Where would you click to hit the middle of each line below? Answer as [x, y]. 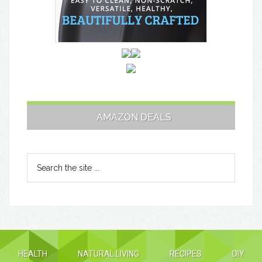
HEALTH [32, 254]
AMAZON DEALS [134, 118]
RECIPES [185, 254]
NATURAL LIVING [108, 254]
